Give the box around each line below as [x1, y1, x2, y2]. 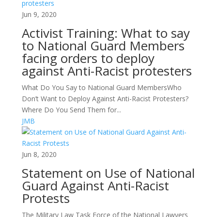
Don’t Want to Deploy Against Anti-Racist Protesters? [21, 94, 188, 103]
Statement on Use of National [21, 164, 195, 182]
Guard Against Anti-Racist [21, 177, 169, 194]
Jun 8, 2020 [21, 150, 57, 159]
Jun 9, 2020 [21, 10, 57, 19]
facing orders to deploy [21, 49, 155, 67]
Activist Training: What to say [21, 24, 190, 42]
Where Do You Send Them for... [21, 105, 121, 114]
